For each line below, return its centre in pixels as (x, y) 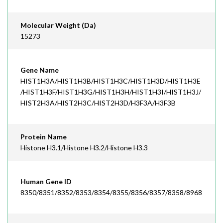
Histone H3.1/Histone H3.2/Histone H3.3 (84, 148)
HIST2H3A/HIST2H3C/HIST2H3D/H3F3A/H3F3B (98, 103)
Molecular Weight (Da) (58, 25)
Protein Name (44, 137)
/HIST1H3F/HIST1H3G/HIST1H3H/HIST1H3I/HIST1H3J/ (111, 92)
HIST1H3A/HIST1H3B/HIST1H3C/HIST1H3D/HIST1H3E (111, 81)
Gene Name (40, 70)
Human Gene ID (46, 181)
